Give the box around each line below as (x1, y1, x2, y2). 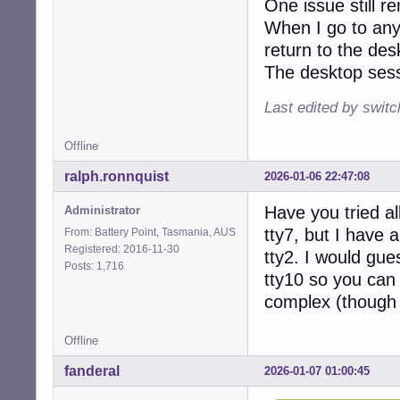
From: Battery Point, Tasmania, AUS (64, 225, 236, 238)
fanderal (64, 362, 120, 379)
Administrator (64, 203, 140, 217)
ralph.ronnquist (64, 168, 169, 184)
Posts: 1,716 (64, 259, 129, 272)
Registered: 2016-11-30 (64, 242, 179, 255)
